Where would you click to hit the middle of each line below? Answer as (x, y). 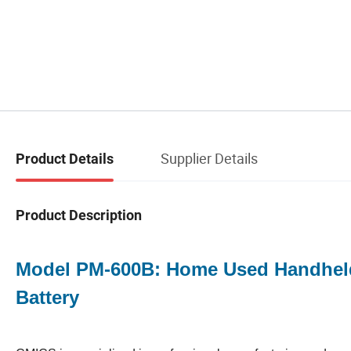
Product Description (79, 215)
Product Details (65, 158)
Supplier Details (209, 158)
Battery (47, 297)
